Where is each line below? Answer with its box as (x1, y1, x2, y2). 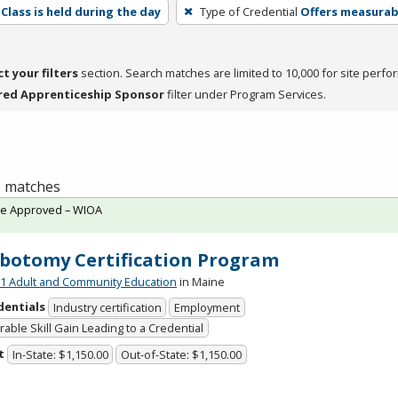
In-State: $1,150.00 (12, 346, 108, 363)
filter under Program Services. (164, 85, 326, 102)
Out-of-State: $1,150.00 (121, 346, 243, 363)
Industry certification (52, 299, 162, 316)
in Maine (177, 273, 225, 290)
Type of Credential (199, 3, 298, 20)
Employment (174, 299, 241, 316)
